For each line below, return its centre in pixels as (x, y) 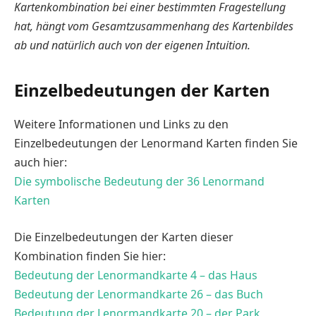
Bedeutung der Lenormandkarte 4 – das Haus (136, 275)
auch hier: (41, 163)
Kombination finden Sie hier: (90, 256)
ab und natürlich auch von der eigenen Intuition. (132, 45)
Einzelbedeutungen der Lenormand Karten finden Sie (156, 144)
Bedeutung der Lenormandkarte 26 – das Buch (139, 294)
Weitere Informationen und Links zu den (121, 124)
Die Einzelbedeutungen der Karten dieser (124, 237)
